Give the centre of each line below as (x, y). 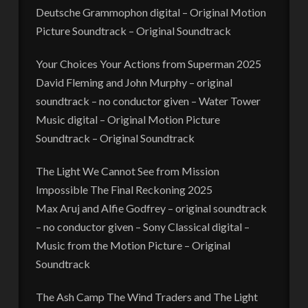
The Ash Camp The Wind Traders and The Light (146, 296)
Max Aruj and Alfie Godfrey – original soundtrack (151, 208)
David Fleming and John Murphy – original (134, 82)
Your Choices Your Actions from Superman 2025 (148, 63)
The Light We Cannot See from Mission (127, 170)
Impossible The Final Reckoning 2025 (124, 189)
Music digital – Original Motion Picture (128, 119)
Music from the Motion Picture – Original (133, 245)
